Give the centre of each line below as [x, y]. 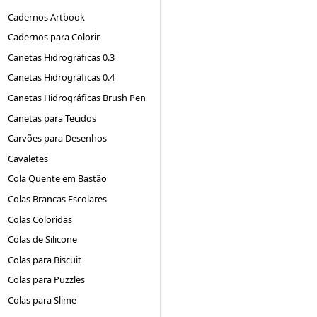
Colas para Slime [42, 300]
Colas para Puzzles [47, 280]
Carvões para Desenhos [58, 138]
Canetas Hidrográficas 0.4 [62, 77]
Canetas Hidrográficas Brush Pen [77, 97]
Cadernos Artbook [47, 17]
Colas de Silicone [43, 240]
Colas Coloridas [40, 219]
